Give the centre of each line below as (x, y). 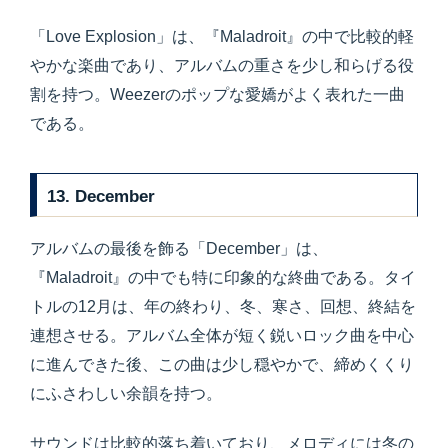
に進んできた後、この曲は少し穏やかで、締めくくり (222, 364)
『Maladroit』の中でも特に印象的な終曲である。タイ (223, 277)
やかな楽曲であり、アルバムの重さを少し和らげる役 (222, 66)
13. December (101, 196)
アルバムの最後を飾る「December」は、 (179, 248)
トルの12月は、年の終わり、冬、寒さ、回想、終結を (223, 306)
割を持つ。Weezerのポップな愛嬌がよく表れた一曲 (217, 95)
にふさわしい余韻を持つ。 (126, 393)
